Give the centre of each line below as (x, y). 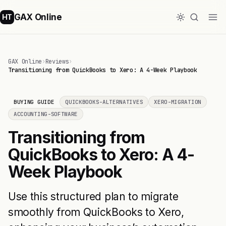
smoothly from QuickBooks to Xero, (96, 212)
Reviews (57, 62)
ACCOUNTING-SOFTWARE (46, 114)
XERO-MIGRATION (178, 102)
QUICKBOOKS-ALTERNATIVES (104, 102)
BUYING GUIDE (34, 102)
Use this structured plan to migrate (93, 196)
